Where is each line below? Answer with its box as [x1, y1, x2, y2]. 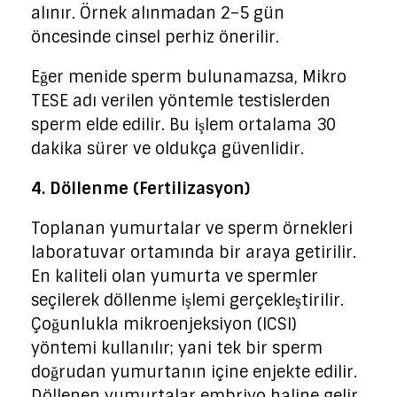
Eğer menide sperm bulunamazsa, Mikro [31, 66, 346, 89]
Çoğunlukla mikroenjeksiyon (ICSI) [31, 314, 297, 336]
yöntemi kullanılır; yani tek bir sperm [31, 338, 323, 360]
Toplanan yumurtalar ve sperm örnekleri [31, 218, 353, 240]
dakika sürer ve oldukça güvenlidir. [31, 138, 304, 160]
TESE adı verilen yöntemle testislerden [31, 90, 331, 113]
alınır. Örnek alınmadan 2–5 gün [31, 3, 284, 25]
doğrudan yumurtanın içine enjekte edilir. [31, 362, 357, 384]
